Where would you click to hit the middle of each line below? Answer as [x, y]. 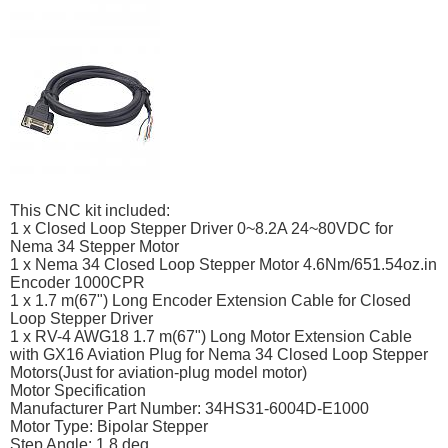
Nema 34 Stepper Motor [94, 247]
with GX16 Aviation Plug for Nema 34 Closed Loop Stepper [219, 355]
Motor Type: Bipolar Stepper [109, 427]
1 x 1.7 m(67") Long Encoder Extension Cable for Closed [210, 301]
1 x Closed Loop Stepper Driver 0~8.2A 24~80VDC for [201, 229]
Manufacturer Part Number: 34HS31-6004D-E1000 [189, 409]
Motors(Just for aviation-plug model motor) [158, 373]
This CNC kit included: [90, 211]
